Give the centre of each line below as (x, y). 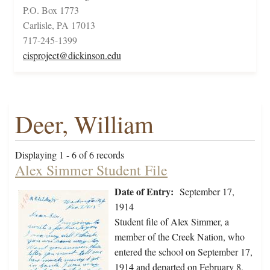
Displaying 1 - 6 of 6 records (70, 155)
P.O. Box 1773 (51, 10)
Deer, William (84, 124)
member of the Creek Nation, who (180, 237)
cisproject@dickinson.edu (72, 55)
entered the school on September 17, (184, 252)
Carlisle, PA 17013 (59, 25)
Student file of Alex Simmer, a (172, 222)
